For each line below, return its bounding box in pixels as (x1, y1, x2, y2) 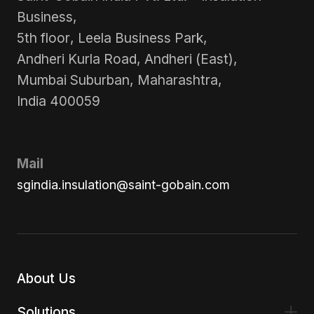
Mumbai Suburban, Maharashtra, (16, 71, 222, 88)
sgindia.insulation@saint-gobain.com (16, 177, 230, 193)
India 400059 (16, 92, 100, 109)
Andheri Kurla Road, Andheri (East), (16, 50, 238, 67)
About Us (16, 269, 76, 287)
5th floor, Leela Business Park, (16, 29, 207, 46)
